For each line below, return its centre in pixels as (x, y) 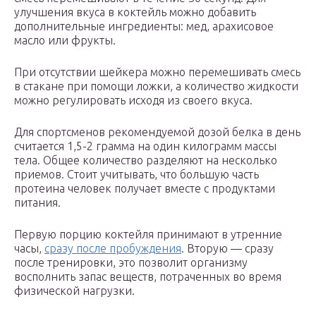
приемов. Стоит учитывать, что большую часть (136, 175)
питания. (37, 203)
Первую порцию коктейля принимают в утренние (148, 235)
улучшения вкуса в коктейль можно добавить (135, 12)
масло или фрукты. (65, 41)
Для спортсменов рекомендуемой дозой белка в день (157, 132)
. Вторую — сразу (227, 249)
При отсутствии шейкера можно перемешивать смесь (157, 72)
